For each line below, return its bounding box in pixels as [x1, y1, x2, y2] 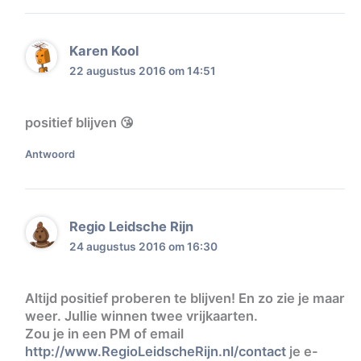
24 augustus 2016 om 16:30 [69, 240, 218, 254]
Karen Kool [69, 43, 139, 60]
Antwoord [24, 147, 75, 160]
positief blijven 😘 [24, 114, 134, 131]
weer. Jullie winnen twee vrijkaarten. [24, 307, 258, 324]
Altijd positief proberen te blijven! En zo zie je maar [24, 289, 345, 306]
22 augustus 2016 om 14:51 [69, 64, 216, 78]
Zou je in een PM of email [24, 325, 184, 342]
